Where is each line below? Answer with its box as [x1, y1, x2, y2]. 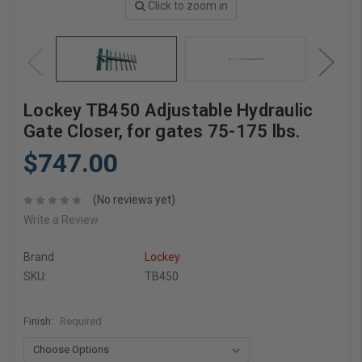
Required [59, 315, 102, 328]
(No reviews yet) [92, 193, 175, 207]
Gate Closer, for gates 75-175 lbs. [23, 120, 301, 141]
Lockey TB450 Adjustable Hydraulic [23, 99, 314, 120]
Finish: [23, 315, 56, 328]
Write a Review [23, 213, 99, 227]
